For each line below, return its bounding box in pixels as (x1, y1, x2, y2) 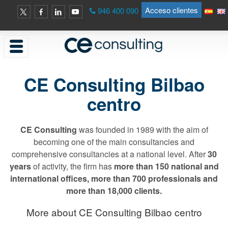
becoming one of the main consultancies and (34, 136, 194, 148)
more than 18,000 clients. (66, 185, 162, 196)
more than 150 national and (113, 160, 219, 172)
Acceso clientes (145, 5, 198, 15)
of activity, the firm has (31, 160, 114, 172)
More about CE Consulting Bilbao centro (26, 205, 202, 219)
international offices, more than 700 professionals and (10, 173, 218, 184)
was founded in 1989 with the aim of (76, 124, 208, 135)
